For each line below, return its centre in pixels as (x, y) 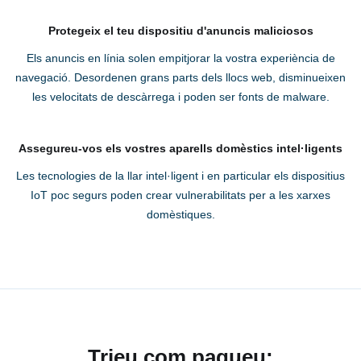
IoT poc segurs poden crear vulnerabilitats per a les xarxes (180, 195)
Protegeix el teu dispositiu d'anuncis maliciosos (180, 31)
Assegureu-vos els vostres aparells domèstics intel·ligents (180, 149)
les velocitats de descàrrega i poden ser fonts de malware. (180, 97)
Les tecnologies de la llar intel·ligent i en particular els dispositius (180, 176)
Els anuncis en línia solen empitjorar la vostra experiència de (180, 58)
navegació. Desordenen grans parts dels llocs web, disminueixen (180, 78)
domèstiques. (180, 215)
